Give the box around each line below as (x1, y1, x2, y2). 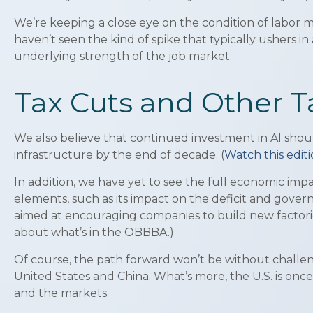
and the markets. (14, 286, 109, 300)
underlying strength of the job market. (14, 49, 232, 63)
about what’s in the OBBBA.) (14, 225, 174, 239)
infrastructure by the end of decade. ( (14, 147, 224, 161)
